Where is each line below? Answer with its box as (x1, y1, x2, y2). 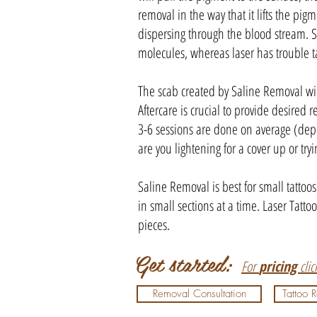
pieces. (138, 214, 173, 234)
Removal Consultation (152, 286, 246, 301)
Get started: (134, 246, 231, 280)
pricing (259, 256, 300, 276)
